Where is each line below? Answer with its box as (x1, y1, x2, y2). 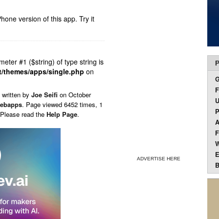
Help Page (46, 109, 77, 119)
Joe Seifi (31, 90, 58, 99)
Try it (79, 14, 94, 23)
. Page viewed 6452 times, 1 (22, 100, 103, 109)
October (68, 90, 91, 99)
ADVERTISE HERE (136, 156, 180, 161)
